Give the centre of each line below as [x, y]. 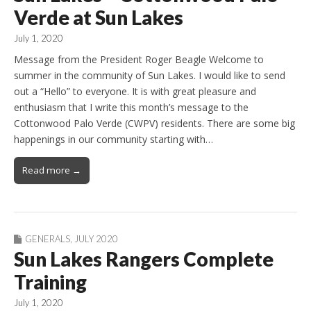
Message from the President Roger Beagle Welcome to [139, 59]
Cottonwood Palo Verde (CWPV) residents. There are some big [154, 123]
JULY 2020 [96, 238]
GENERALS [48, 238]
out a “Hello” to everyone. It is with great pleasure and [135, 91]
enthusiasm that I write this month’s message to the [131, 107]
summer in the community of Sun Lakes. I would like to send [150, 75]
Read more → [52, 170]
